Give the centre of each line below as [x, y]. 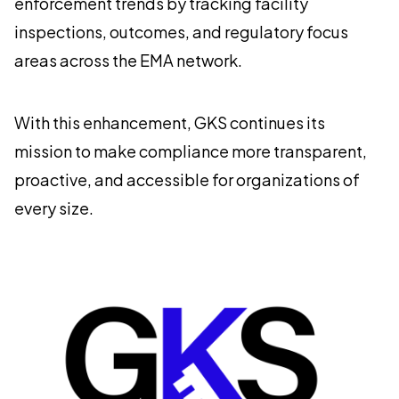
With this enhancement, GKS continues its [170, 122]
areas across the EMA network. [128, 60]
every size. [54, 208]
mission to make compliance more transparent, [191, 151]
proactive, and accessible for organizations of [187, 179]
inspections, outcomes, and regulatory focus [181, 32]
